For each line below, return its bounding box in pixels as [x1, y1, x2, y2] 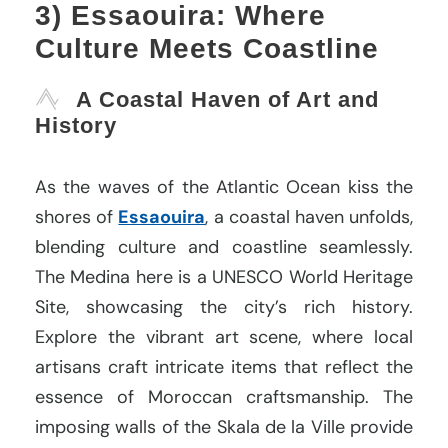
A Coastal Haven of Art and [76, 86, 379, 112]
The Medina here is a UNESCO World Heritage [35, 264, 413, 289]
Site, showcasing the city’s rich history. [35, 294, 413, 319]
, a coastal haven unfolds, [205, 204, 414, 229]
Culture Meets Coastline [35, 32, 379, 64]
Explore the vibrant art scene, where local [35, 324, 413, 349]
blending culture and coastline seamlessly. [35, 234, 413, 259]
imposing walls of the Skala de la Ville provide [35, 414, 413, 439]
